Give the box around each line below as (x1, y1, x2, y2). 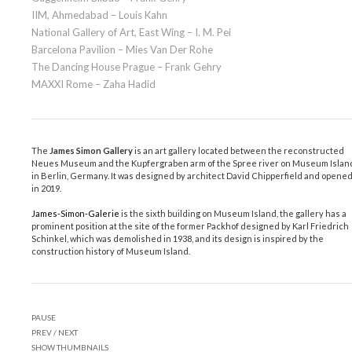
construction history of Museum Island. (31, 246, 190, 257)
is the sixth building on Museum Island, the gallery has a (119, 208, 346, 219)
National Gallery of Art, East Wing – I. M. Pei (31, 26, 231, 39)
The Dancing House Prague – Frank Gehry (31, 60, 222, 74)
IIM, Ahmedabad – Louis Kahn (31, 9, 167, 22)
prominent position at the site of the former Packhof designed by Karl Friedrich (31, 221, 349, 232)
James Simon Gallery (49, 145, 133, 156)
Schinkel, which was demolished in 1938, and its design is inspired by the (31, 233, 324, 244)
